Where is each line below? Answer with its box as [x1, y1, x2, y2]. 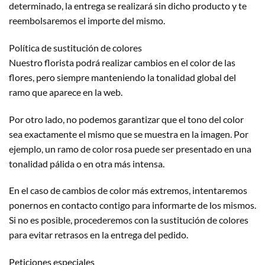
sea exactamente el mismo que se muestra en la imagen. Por [9, 128, 248, 140]
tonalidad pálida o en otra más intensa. [9, 157, 164, 169]
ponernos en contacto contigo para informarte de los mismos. [9, 199, 256, 211]
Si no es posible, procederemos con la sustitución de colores [9, 214, 248, 226]
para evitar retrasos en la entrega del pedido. [9, 229, 188, 241]
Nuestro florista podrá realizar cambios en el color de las [9, 56, 235, 68]
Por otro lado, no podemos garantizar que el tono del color [9, 113, 244, 125]
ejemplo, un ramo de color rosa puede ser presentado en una [9, 143, 251, 154]
